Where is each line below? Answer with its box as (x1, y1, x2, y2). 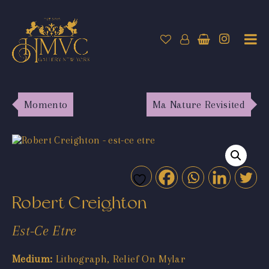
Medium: (12, 252, 53, 265)
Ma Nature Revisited (152, 98, 245, 110)
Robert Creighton (12, 192, 148, 213)
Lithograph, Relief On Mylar (52, 252, 186, 265)
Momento (24, 98, 68, 110)
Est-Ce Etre (12, 222, 77, 238)
